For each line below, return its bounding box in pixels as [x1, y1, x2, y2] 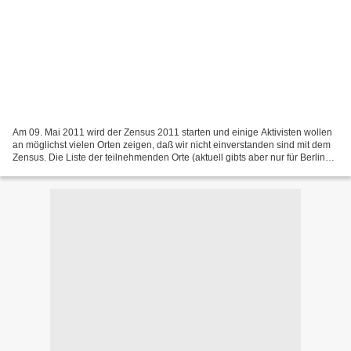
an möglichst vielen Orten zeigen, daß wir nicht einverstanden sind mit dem [13, 139, 331, 150]
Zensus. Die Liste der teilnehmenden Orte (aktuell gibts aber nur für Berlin [13, 151, 325, 163]
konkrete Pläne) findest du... [13, 164, 131, 175]
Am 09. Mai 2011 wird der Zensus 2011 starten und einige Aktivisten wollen [13, 126, 332, 138]
